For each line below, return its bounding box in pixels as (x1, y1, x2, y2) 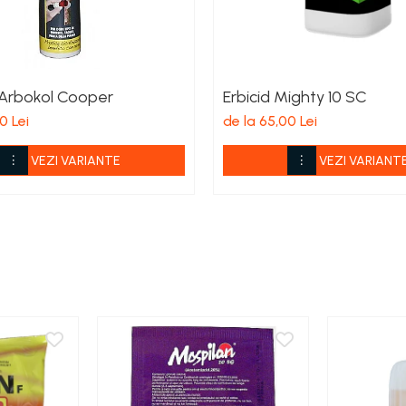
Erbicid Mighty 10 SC (223, 87, 367, 107)
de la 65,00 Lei (223, 112, 317, 130)
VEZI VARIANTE (31, 153, 121, 169)
